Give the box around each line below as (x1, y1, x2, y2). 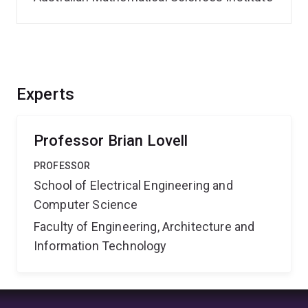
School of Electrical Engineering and (34, 178, 233, 192)
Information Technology (34, 239, 167, 253)
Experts (16, 85, 75, 104)
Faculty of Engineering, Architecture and (34, 219, 255, 234)
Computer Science (34, 197, 138, 212)
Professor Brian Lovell (34, 132, 188, 149)
